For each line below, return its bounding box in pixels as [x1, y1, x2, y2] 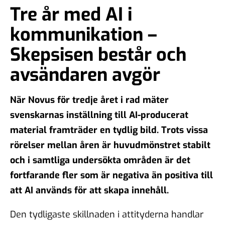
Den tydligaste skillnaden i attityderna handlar [10, 208, 203, 220]
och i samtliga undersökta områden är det [10, 154, 190, 166]
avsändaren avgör [10, 62, 169, 87]
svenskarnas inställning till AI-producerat [10, 108, 188, 121]
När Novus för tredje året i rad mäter [10, 93, 169, 106]
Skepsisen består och [10, 42, 186, 67]
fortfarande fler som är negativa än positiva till [10, 169, 213, 181]
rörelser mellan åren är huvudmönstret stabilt [10, 139, 210, 151]
